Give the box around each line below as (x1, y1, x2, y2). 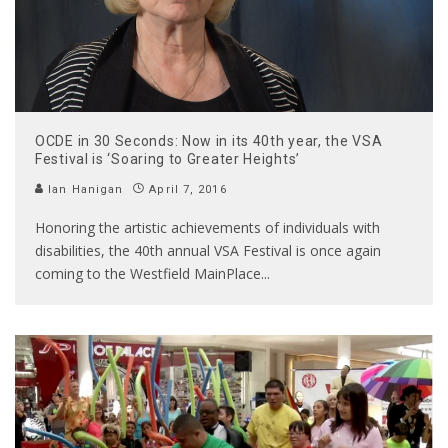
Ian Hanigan (44, 183, 124, 197)
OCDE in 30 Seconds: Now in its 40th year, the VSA (35, 133, 383, 150)
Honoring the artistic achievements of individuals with (35, 218, 380, 238)
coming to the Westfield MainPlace (35, 264, 261, 284)
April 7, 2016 (149, 183, 227, 197)
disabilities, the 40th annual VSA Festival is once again (35, 241, 381, 261)
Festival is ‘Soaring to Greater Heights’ (35, 151, 300, 168)
